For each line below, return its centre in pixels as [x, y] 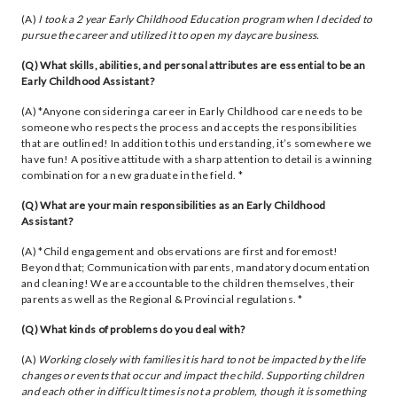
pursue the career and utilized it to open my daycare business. [171, 35]
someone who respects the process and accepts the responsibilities [190, 127]
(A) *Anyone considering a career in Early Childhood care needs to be [192, 111]
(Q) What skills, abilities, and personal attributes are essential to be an [194, 65]
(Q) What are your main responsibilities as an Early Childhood [174, 205]
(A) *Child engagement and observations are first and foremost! [180, 251]
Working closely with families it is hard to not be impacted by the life [202, 359]
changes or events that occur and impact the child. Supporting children [193, 375]
